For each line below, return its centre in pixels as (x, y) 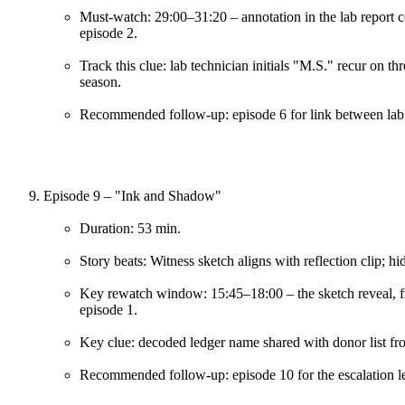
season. (100, 81)
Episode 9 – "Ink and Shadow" (132, 195)
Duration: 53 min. (130, 228)
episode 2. (108, 33)
